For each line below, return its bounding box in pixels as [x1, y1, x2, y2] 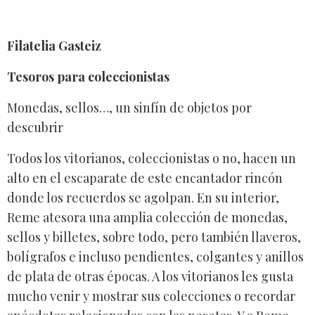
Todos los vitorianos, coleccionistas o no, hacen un [7, 149, 296, 167]
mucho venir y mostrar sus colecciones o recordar [7, 287, 295, 304]
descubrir [7, 118, 63, 136]
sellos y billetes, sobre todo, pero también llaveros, [7, 228, 301, 245]
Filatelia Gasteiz [7, 37, 101, 54]
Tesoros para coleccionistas [7, 67, 169, 85]
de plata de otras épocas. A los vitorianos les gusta [7, 267, 293, 285]
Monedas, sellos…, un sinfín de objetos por [7, 98, 252, 116]
